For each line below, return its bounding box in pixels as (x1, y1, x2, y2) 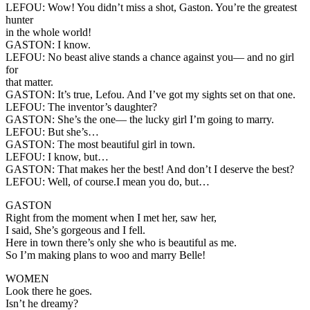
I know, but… (45, 150, 109, 163)
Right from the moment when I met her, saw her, (6, 211, 217, 224)
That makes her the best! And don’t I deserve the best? (55, 163, 294, 175)
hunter (6, 13, 33, 26)
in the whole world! (6, 26, 91, 38)
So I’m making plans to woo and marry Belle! (6, 248, 206, 261)
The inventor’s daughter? (48, 100, 157, 113)
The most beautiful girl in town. (57, 138, 195, 150)
